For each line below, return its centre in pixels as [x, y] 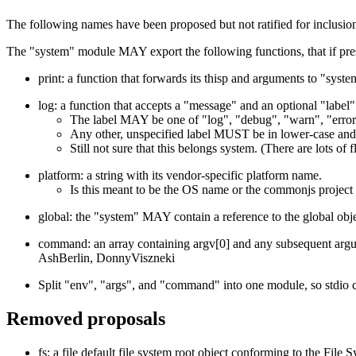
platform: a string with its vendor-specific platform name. [180, 176]
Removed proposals [86, 319]
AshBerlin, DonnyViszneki [106, 258]
